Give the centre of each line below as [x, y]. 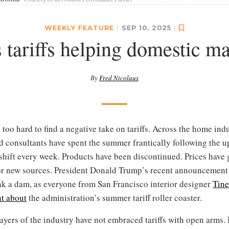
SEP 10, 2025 [148, 27]
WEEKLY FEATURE [79, 27]
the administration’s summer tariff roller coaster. [114, 197]
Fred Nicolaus [119, 77]
